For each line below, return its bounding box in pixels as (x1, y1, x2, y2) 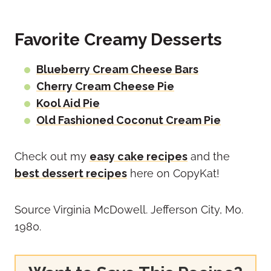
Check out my (15, 149, 90, 163)
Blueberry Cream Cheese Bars (36, 62, 198, 76)
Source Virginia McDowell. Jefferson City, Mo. (15, 203, 243, 216)
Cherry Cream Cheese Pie (36, 79, 174, 93)
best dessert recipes (15, 166, 127, 180)
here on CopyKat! (127, 166, 220, 180)
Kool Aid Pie (36, 96, 100, 109)
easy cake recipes (90, 149, 188, 163)
